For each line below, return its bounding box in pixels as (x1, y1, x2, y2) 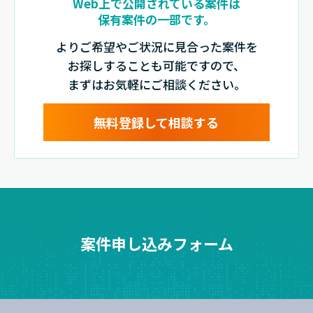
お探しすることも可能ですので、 (68, 56, 245, 74)
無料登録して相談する (94, 112, 219, 131)
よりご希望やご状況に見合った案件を (55, 37, 258, 55)
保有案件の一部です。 (98, 10, 215, 28)
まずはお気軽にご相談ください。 (67, 75, 246, 93)
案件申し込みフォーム (80, 232, 233, 255)
